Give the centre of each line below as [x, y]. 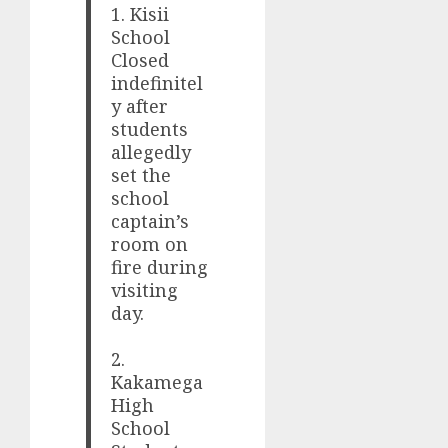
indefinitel [157, 82]
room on [150, 243]
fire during [160, 266]
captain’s [150, 220]
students [150, 128]
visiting [145, 289]
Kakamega [157, 381]
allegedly [151, 151]
